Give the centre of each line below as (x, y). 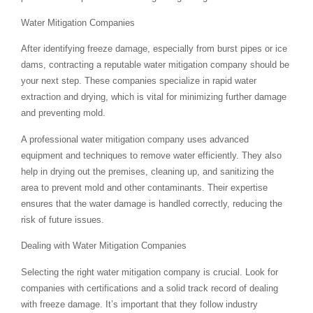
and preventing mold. (63, 113)
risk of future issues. (63, 219)
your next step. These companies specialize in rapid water (139, 81)
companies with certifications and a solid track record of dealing (150, 288)
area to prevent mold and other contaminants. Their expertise (144, 187)
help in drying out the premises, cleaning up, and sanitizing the (147, 171)
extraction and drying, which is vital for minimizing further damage (154, 97)
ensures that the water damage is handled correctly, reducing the (152, 203)
